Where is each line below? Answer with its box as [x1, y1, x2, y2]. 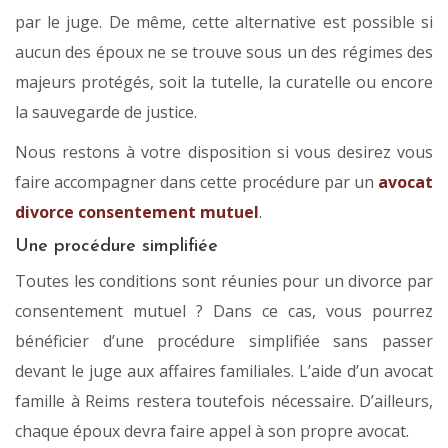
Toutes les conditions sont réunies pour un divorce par [15, 270, 433, 293]
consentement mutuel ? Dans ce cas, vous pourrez [15, 300, 433, 323]
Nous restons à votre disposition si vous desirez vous [15, 141, 433, 164]
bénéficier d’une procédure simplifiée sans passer [15, 330, 433, 353]
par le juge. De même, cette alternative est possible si [15, 11, 433, 34]
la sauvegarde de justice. [15, 101, 197, 124]
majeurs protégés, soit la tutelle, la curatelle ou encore [15, 71, 433, 94]
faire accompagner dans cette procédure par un [15, 171, 378, 194]
